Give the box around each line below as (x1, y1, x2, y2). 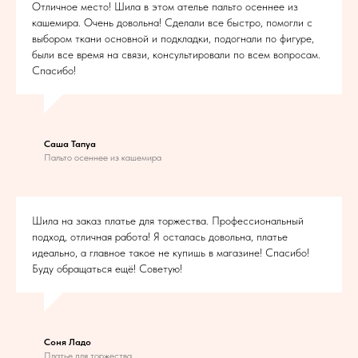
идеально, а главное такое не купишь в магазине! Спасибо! (32, 245, 309, 259)
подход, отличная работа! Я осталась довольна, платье (32, 229, 288, 243)
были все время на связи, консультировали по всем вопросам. (32, 47, 320, 61)
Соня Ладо (44, 336, 91, 348)
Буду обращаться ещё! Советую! (32, 261, 182, 275)
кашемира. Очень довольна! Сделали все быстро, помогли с (32, 15, 312, 29)
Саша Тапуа (44, 137, 96, 149)
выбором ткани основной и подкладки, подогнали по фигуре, (32, 31, 314, 45)
